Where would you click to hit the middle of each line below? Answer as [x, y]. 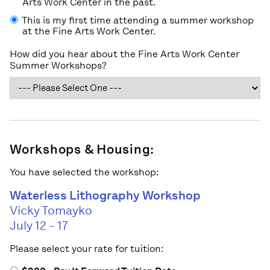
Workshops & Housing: [82, 149]
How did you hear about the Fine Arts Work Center [124, 54]
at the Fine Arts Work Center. [89, 31]
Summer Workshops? [58, 65]
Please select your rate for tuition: [87, 248]
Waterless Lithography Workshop [105, 195]
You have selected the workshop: [84, 172]
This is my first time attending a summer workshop [137, 20]
